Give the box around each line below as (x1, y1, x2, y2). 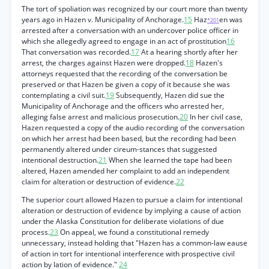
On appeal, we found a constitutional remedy (58, 227, 209, 237)
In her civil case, (188, 112, 243, 122)
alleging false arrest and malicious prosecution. (22, 112, 180, 122)
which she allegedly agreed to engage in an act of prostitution (22, 36, 226, 46)
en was (219, 14, 243, 25)
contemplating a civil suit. (22, 90, 106, 100)
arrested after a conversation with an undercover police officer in (22, 25, 238, 35)
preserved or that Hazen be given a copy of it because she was (22, 79, 230, 89)
